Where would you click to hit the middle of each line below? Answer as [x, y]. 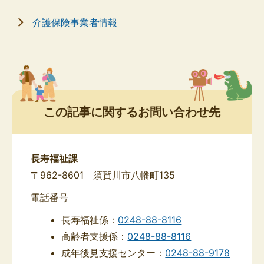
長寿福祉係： [90, 220]
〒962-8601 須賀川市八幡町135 [103, 175]
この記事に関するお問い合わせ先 [132, 112]
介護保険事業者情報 [75, 22]
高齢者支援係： [95, 237]
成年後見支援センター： [113, 253]
